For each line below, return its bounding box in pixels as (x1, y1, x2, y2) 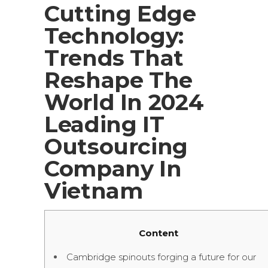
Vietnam (44, 177, 143, 204)
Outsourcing (44, 133, 188, 160)
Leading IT (44, 111, 165, 138)
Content (139, 227, 178, 239)
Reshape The (44, 66, 193, 93)
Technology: (44, 22, 184, 49)
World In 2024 (44, 89, 204, 115)
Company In (44, 155, 182, 182)
